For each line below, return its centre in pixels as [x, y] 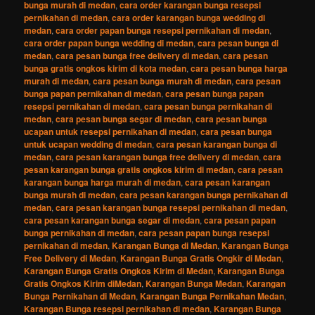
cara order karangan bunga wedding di [189, 17]
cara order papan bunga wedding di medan [109, 43]
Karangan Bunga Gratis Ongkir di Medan [201, 258]
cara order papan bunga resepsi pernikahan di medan [163, 30]
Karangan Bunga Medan [194, 283]
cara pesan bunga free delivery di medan [137, 55]
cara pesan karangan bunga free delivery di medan [157, 156]
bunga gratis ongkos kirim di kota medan [105, 68]
